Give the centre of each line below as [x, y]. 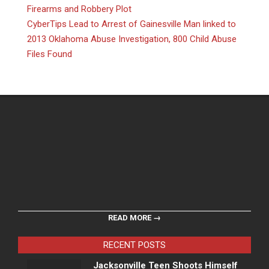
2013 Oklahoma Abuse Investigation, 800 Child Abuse [132, 39]
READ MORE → [134, 217]
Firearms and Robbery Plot [79, 9]
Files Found [50, 54]
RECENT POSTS [134, 245]
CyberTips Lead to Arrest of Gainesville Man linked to [131, 24]
